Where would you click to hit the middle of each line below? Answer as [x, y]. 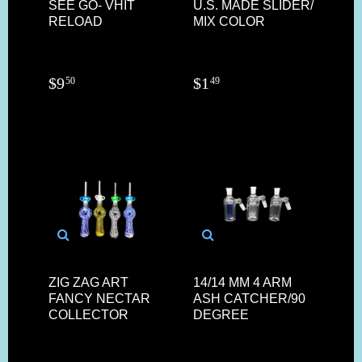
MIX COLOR [229, 21]
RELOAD [76, 21]
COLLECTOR [88, 314]
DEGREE [221, 314]
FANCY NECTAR [99, 298]
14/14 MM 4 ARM [242, 282]
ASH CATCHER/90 [249, 298]
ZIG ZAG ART [88, 282]
